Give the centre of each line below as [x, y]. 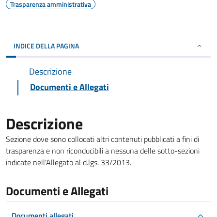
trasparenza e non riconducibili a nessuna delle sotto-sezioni [103, 151]
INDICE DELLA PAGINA [46, 46]
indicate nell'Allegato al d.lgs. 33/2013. [69, 162]
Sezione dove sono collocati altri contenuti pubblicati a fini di [102, 139]
